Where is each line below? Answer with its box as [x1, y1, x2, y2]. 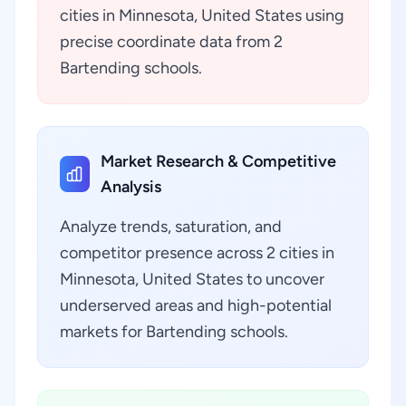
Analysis [100, 177, 161, 197]
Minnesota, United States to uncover [60, 269, 324, 289]
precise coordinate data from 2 [60, 32, 283, 52]
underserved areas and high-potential [60, 295, 332, 315]
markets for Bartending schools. [60, 322, 288, 342]
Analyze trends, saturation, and [60, 217, 282, 237]
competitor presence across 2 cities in [60, 243, 334, 263]
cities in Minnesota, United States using [60, 5, 344, 25]
